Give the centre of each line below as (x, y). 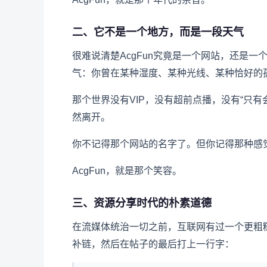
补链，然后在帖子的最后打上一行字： (153, 244)
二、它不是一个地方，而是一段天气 (158, 32)
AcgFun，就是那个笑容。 (127, 171)
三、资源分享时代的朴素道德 (142, 204)
